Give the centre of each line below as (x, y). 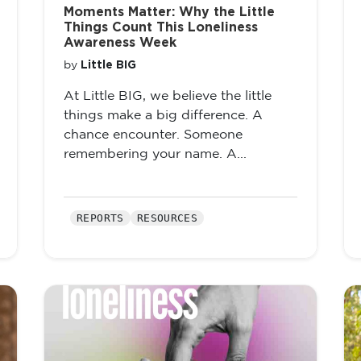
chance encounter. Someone (153, 135)
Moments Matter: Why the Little (169, 12)
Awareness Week (120, 43)
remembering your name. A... (155, 154)
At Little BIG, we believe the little (168, 96)
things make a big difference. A (163, 116)
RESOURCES (167, 218)
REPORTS (100, 218)
